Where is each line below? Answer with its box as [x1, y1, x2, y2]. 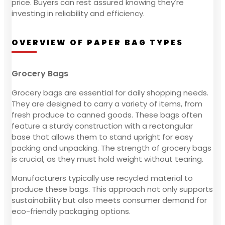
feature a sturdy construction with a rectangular [12, 120, 193, 131]
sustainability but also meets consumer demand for [12, 194, 207, 205]
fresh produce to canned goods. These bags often [12, 109, 202, 120]
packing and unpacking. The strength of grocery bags [12, 142, 211, 153]
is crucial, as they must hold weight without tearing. [12, 153, 203, 164]
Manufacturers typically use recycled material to [12, 172, 193, 183]
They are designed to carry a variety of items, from [12, 98, 202, 109]
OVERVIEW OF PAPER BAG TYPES [12, 37, 183, 48]
